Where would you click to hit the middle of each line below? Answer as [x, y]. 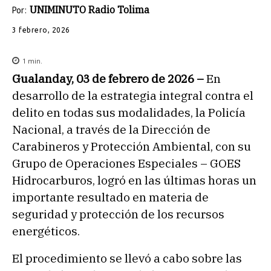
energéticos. [46, 231]
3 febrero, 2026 [41, 30]
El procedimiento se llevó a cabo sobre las [127, 259]
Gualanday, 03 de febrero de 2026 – [108, 78]
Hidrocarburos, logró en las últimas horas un [134, 180]
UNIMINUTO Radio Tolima [90, 9]
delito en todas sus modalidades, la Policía [129, 112]
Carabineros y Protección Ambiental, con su [132, 146]
